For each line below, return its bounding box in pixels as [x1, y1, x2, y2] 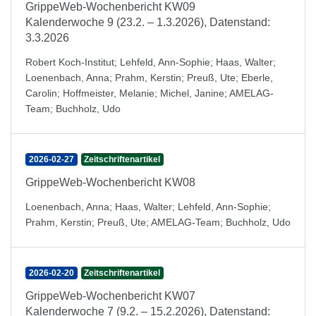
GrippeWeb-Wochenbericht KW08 [25, 176, 195, 188]
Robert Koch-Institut [25, 56, 114, 68]
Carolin [25, 87, 57, 99]
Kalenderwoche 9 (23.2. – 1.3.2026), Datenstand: [25, 16, 270, 28]
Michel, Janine [160, 87, 224, 99]
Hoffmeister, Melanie [63, 87, 154, 99]
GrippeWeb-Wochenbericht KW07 [25, 290, 195, 302]
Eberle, [241, 72, 273, 83]
